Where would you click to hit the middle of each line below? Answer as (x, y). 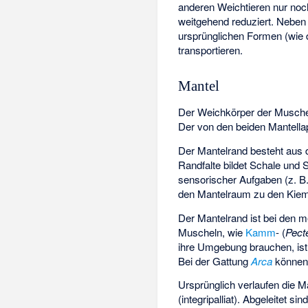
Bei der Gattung (215, 261)
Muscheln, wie (212, 232)
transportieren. (211, 49)
